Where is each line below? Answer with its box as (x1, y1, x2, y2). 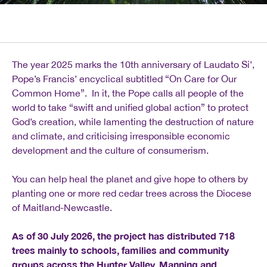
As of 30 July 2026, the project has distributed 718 (12, 229, 235, 241)
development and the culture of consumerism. (12, 144, 209, 156)
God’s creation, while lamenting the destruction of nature (12, 116, 254, 127)
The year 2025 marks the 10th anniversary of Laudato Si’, (12, 58, 254, 70)
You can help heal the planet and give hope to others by (12, 173, 248, 184)
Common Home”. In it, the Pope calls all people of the (12, 87, 244, 98)
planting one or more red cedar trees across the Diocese (12, 187, 252, 198)
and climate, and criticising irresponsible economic (12, 130, 230, 141)
